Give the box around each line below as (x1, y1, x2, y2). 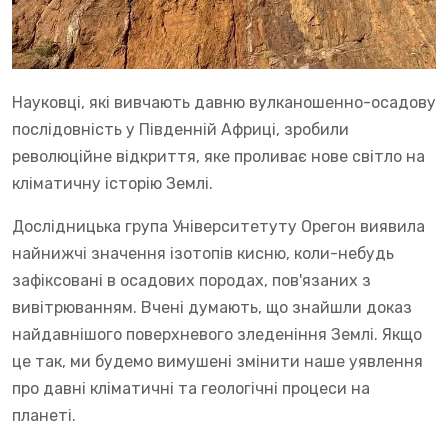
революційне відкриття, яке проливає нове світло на (12, 146, 425, 166)
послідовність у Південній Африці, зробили (12, 119, 349, 139)
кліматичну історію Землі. (12, 173, 213, 193)
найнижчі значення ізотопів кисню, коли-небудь (12, 243, 394, 263)
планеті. (12, 405, 76, 425)
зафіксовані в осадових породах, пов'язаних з (12, 270, 371, 290)
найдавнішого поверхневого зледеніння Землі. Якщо (12, 324, 422, 344)
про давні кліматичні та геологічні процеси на (12, 378, 370, 398)
